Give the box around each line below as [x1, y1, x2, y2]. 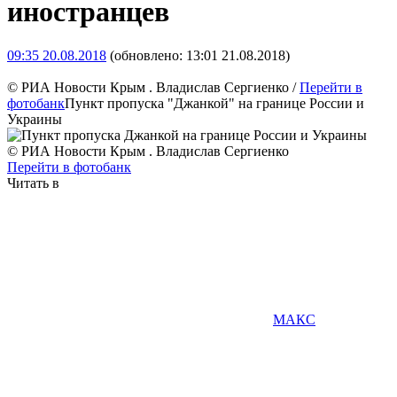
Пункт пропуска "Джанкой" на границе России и [65, 95, 364, 111]
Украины [7, 111, 62, 127]
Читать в [7, 175, 59, 191]
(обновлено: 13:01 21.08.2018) [106, 47, 290, 63]
